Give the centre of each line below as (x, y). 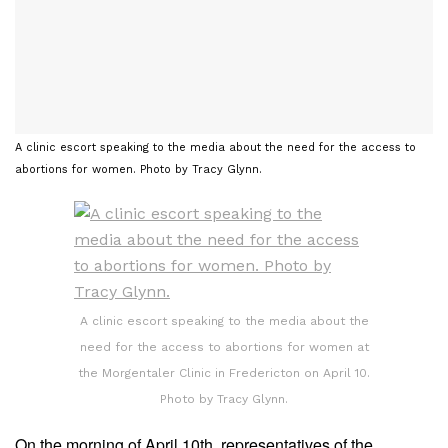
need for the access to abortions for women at (224, 347)
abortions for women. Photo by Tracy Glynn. (138, 170)
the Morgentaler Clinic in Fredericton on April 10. (224, 373)
